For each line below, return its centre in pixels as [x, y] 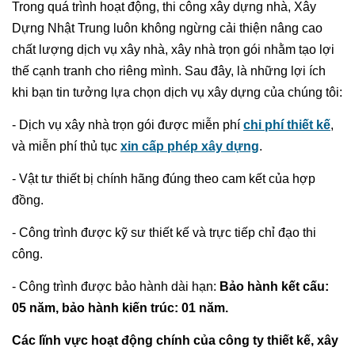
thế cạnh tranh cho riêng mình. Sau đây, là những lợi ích [169, 71]
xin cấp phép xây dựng [190, 146]
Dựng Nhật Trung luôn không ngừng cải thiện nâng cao [167, 28]
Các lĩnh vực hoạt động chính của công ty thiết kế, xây [175, 340]
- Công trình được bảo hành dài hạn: [116, 286]
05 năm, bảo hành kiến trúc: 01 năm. [120, 307]
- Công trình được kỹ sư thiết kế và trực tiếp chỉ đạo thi [164, 232]
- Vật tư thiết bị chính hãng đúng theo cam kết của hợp [164, 178]
